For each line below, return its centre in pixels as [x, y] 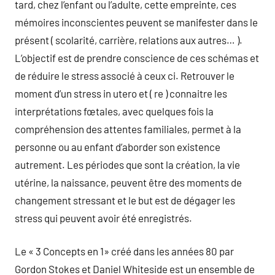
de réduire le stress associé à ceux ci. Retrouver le [125, 75]
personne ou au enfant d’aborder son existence [118, 146]
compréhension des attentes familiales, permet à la [128, 129]
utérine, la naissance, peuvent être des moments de [128, 182]
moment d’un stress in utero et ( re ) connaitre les [121, 93]
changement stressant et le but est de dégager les [125, 200]
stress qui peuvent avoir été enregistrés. [103, 218]
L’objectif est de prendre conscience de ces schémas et [137, 57]
